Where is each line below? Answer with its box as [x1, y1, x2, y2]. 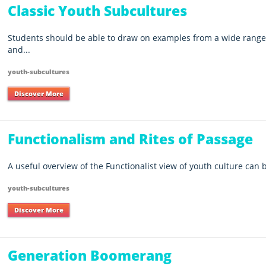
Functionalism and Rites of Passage [8, 129, 254, 148]
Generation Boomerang [8, 245, 172, 265]
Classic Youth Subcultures [8, 1, 188, 21]
